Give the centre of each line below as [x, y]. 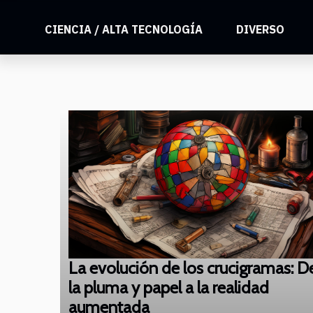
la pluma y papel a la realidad [169, 288]
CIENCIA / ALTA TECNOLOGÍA [124, 29]
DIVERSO [261, 29]
